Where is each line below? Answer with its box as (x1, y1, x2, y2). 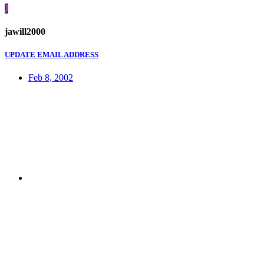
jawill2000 (5, 27, 45, 37)
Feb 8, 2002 (28, 72, 73, 83)
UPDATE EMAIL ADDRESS (5, 50, 98, 60)
